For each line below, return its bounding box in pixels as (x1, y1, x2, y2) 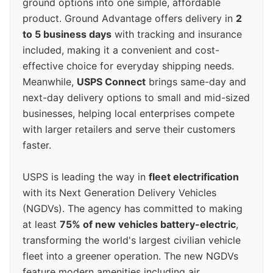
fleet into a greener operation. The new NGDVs (23, 249, 238, 262)
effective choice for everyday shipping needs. (23, 59, 234, 72)
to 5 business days (23, 27, 112, 40)
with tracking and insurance (112, 27, 242, 40)
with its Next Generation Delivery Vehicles (23, 186, 216, 199)
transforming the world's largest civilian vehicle (23, 233, 241, 246)
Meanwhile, (23, 75, 77, 88)
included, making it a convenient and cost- (23, 43, 219, 56)
